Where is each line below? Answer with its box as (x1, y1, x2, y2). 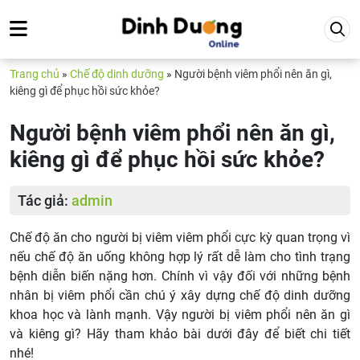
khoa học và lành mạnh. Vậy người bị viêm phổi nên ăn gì (10, 307, 350, 322)
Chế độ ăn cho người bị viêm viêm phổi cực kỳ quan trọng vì (10, 230, 350, 245)
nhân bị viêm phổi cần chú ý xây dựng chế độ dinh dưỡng (10, 288, 350, 303)
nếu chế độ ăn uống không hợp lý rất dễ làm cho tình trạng (10, 249, 350, 264)
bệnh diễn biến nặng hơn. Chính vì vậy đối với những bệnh (10, 268, 350, 284)
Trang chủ (10, 67, 59, 80)
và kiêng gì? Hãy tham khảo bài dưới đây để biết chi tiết (10, 326, 350, 342)
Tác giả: (18, 192, 72, 209)
